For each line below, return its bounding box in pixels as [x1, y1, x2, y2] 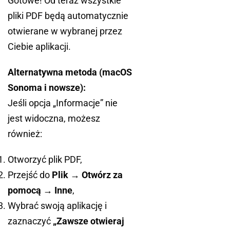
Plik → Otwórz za [52, 169, 123, 181]
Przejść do [8, 169, 52, 181]
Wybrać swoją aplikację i [8, 200, 107, 212]
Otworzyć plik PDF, [8, 154, 82, 165]
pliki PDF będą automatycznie [8, 10, 128, 22]
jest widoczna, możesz [8, 113, 100, 124]
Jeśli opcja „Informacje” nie [8, 98, 118, 109]
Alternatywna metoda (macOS [8, 67, 132, 78]
